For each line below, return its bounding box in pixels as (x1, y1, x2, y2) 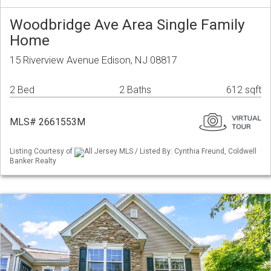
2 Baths (119, 84, 151, 96)
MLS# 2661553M (10, 116, 85, 128)
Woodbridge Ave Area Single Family (10, 16, 245, 34)
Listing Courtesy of (10, 147, 74, 156)
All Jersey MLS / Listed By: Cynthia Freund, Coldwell (84, 147, 256, 156)
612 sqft (226, 84, 261, 96)
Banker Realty (10, 156, 56, 165)
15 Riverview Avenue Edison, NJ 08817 (10, 54, 177, 67)
